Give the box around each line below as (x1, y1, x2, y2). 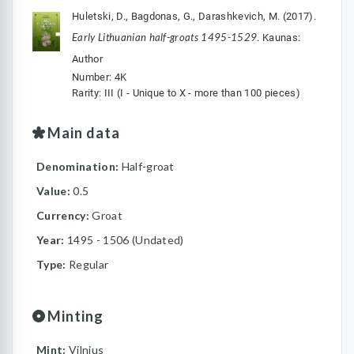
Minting (47, 307, 104, 325)
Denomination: (36, 160, 122, 173)
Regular (68, 258, 109, 271)
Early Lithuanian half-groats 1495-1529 (72, 31, 258, 43)
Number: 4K (72, 71, 127, 83)
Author (72, 53, 103, 65)
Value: (36, 184, 73, 198)
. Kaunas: (257, 32, 301, 43)
